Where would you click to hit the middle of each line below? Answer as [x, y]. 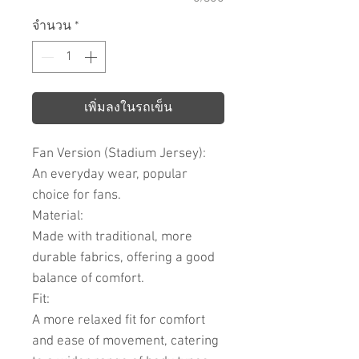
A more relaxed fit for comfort [119, 321]
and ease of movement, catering [125, 342]
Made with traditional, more [112, 238]
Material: [58, 217]
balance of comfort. [90, 279]
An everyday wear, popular [110, 175]
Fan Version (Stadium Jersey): [119, 154]
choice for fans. [77, 196]
